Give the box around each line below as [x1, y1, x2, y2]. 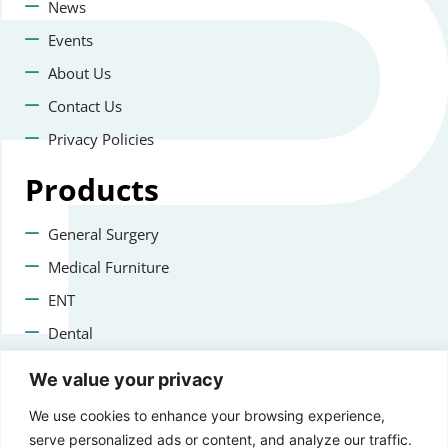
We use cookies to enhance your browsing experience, [29, 406, 385, 424]
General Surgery [47, 224, 159, 245]
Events [47, 30, 93, 51]
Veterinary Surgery [47, 356, 176, 377]
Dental [47, 323, 93, 344]
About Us [47, 63, 111, 84]
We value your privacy [29, 368, 224, 390]
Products [25, 169, 159, 211]
